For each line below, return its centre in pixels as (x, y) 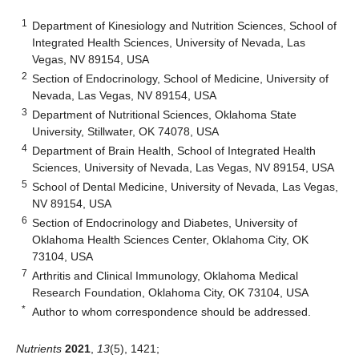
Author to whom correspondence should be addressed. (172, 311)
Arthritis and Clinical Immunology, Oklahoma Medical (165, 275)
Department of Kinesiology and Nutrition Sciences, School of (185, 25)
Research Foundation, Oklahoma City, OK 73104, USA (171, 292)
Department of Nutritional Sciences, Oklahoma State (165, 114)
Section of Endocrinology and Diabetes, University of (165, 222)
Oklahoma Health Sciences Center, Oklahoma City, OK (171, 239)
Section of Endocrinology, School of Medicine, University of (181, 78)
